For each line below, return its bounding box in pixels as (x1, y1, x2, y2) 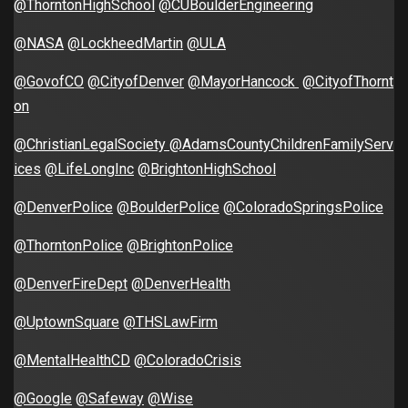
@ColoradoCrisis (134, 352, 241, 370)
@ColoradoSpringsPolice (223, 199, 383, 217)
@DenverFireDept (14, 275, 127, 293)
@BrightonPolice (127, 237, 233, 255)
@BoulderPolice (117, 199, 219, 217)
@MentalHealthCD (14, 352, 130, 370)
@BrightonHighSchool (138, 160, 276, 178)
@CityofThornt (302, 73, 393, 91)
